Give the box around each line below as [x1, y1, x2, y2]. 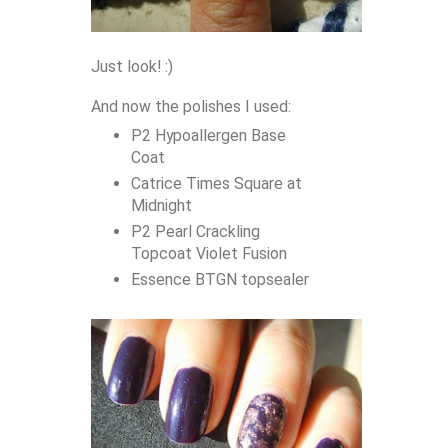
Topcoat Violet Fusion [130, 243, 287, 263]
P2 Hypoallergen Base [130, 126, 286, 145]
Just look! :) [91, 57, 173, 77]
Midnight [130, 195, 192, 215]
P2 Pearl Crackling [130, 221, 260, 241]
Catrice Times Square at [130, 173, 302, 193]
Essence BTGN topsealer [130, 269, 309, 289]
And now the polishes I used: [91, 97, 291, 117]
